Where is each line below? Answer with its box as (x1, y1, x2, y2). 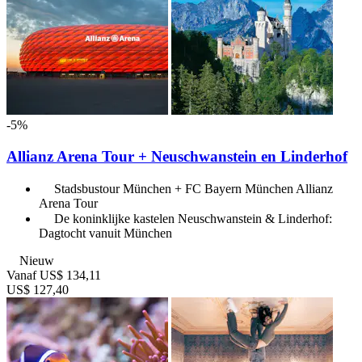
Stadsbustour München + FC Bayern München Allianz (54, 181, 333, 196)
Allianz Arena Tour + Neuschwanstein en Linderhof (6, 148, 347, 166)
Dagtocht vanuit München (39, 225, 172, 240)
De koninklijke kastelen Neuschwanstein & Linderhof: (54, 211, 332, 225)
